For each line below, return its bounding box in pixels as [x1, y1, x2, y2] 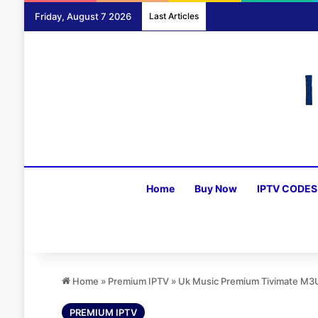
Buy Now [194, 182, 238, 194]
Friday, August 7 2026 [34, 11, 131, 22]
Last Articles [148, 11, 199, 21]
